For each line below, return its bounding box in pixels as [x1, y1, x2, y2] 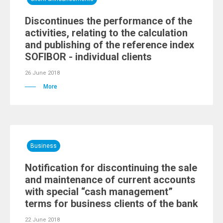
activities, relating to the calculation [25, 27, 188, 39]
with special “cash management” [25, 186, 173, 198]
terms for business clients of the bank [25, 198, 198, 210]
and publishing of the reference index [25, 39, 194, 51]
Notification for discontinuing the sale [25, 162, 197, 174]
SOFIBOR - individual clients [25, 51, 152, 63]
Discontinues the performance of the [25, 15, 192, 27]
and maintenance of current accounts [25, 174, 196, 186]
